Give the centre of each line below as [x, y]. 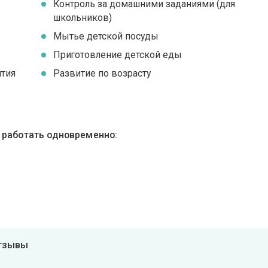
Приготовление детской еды [118, 54]
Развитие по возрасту [102, 73]
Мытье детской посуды [106, 36]
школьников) [83, 17]
